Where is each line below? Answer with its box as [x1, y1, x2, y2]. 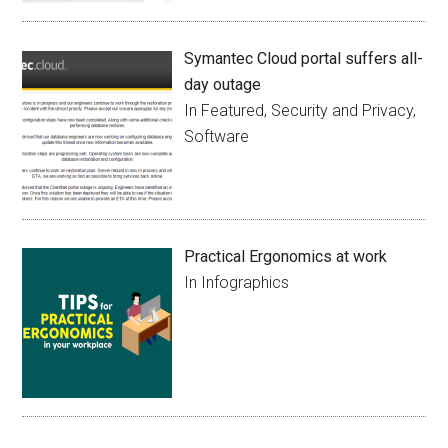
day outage [184, 74, 262, 94]
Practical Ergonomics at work [184, 246, 388, 266]
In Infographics [184, 272, 290, 292]
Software [184, 126, 250, 146]
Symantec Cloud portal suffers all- [184, 48, 424, 68]
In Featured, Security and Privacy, [184, 100, 417, 120]
